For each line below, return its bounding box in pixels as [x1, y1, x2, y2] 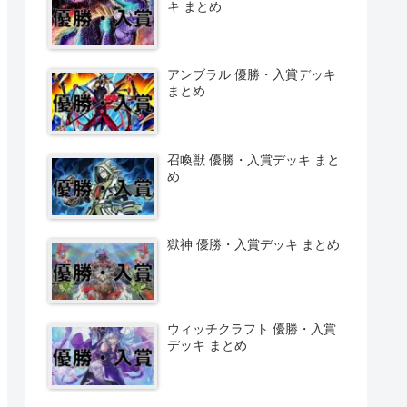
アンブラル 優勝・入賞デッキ [167, 67, 337, 83]
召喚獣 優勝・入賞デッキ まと [167, 152, 341, 167]
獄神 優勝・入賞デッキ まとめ [167, 236, 341, 252]
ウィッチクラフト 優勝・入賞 [167, 322, 337, 337]
